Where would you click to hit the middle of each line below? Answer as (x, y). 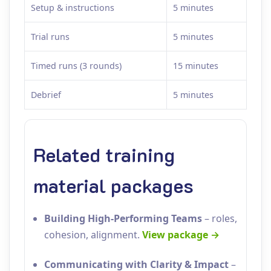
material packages (113, 185)
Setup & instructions (73, 8)
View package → (181, 235)
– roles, (220, 218)
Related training (104, 154)
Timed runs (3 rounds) (76, 66)
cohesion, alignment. (93, 235)
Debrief (46, 95)
